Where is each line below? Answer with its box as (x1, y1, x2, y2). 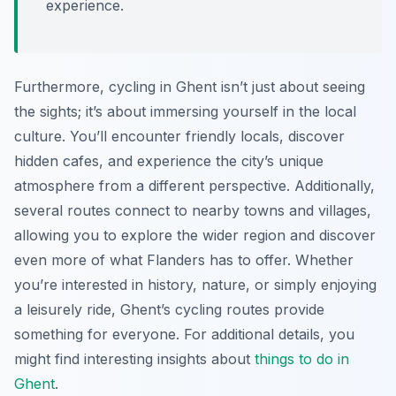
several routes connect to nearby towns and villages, (14, 202, 371, 220)
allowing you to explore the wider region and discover (14, 226, 376, 245)
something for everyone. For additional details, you (14, 325, 354, 344)
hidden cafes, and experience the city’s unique (14, 152, 324, 171)
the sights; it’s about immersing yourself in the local (14, 103, 356, 121)
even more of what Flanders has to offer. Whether (14, 251, 354, 270)
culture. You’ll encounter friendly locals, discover (14, 127, 345, 146)
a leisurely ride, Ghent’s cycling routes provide (14, 301, 324, 319)
